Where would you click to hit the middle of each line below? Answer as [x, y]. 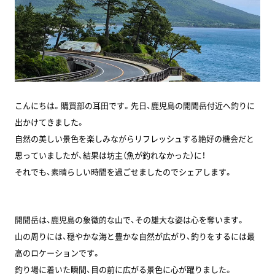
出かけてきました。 [49, 122]
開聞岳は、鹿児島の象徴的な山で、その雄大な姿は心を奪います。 [130, 219]
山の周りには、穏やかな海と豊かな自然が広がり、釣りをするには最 [134, 236]
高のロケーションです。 [57, 252]
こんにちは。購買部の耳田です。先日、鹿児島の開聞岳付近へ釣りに [134, 105]
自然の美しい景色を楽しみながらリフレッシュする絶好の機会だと [134, 138]
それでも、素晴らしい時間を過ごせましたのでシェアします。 [123, 171]
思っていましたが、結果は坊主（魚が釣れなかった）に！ [110, 155]
